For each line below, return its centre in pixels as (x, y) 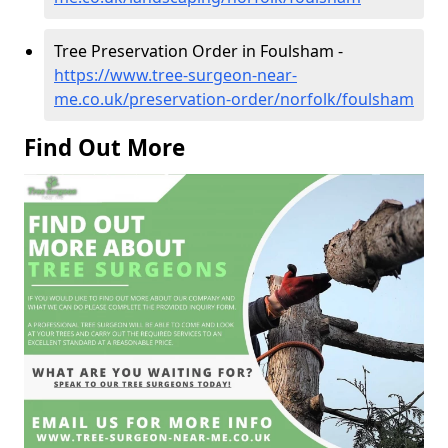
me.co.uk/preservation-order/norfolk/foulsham (234, 98)
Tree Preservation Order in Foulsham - (198, 50)
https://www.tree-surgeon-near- (175, 74)
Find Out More (104, 147)
